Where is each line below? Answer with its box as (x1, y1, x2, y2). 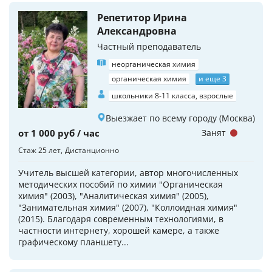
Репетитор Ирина (97, 11, 187, 24)
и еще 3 (199, 73, 226, 84)
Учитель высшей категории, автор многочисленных (18, 167, 238, 178)
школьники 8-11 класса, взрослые (112, 90, 233, 101)
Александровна (97, 24, 177, 38)
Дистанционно (65, 145, 119, 155)
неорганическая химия (112, 59, 195, 69)
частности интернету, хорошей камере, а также (18, 225, 219, 236)
